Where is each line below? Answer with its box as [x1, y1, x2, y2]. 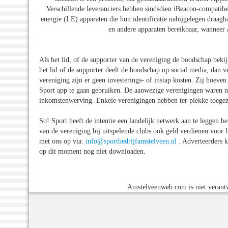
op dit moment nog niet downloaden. [39, 147, 146, 155]
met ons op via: [39, 137, 85, 145]
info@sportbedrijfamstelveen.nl [85, 137, 177, 145]
